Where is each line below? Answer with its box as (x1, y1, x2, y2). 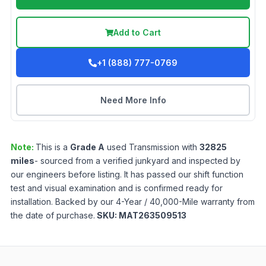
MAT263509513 (119, 210, 186, 221)
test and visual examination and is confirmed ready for (11, 183, 223, 194)
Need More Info (100, 95, 166, 106)
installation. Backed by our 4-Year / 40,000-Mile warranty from (11, 197, 255, 207)
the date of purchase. (11, 210, 95, 221)
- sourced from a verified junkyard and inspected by (34, 156, 240, 166)
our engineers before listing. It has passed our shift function (11, 169, 243, 180)
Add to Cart (113, 27, 161, 38)
